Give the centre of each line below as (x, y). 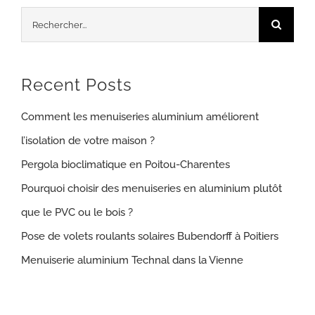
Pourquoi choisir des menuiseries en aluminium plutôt (152, 188)
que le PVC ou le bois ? (77, 212)
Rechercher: (50, 19)
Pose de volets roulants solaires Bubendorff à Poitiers (150, 236)
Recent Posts (77, 85)
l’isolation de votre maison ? (88, 140)
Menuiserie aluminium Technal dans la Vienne (132, 260)
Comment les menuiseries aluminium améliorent (140, 116)
